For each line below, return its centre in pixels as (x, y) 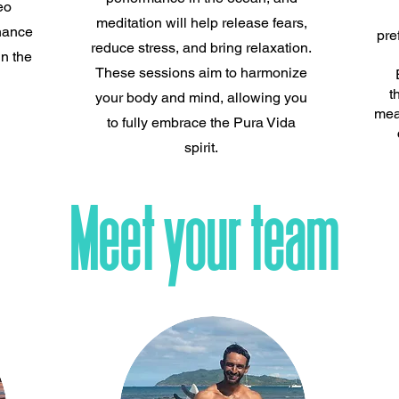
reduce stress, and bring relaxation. (201, 48)
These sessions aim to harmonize (201, 73)
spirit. (201, 148)
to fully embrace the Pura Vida (201, 123)
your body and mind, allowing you (201, 98)
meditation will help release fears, (201, 23)
